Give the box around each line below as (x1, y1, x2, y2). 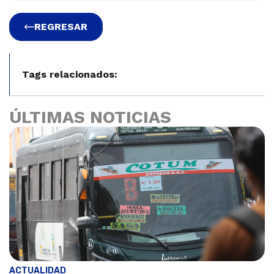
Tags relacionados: (22, 68, 117, 81)
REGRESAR (34, 21, 87, 33)
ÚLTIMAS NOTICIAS (9, 107, 171, 128)
